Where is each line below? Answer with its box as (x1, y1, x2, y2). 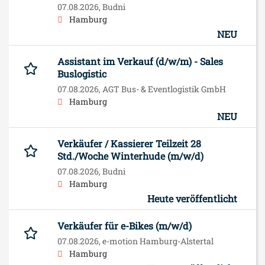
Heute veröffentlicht (147, 192, 237, 205)
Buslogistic (57, 67, 106, 80)
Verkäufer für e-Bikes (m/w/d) (57, 219, 192, 232)
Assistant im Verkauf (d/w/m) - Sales (57, 54, 223, 67)
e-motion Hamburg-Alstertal (102, 235, 214, 247)
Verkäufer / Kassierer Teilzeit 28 (57, 137, 201, 150)
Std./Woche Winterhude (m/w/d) (57, 149, 203, 162)
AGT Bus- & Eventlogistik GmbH (102, 83, 226, 95)
